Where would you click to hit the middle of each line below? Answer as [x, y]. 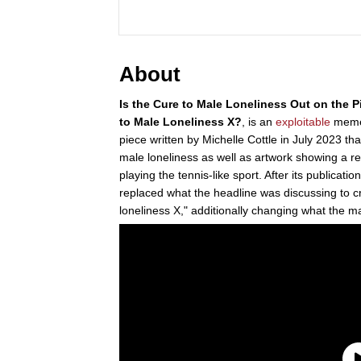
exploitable [303, 122]
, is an [259, 122]
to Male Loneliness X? [180, 122]
